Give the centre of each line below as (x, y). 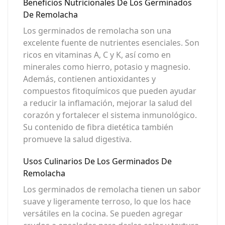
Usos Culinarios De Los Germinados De (97, 161)
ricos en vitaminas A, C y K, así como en (97, 55)
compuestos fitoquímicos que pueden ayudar (110, 91)
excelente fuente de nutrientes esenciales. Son (111, 43)
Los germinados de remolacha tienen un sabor (112, 189)
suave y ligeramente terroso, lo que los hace (107, 201)
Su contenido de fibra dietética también (98, 127)
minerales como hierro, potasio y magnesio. (107, 67)
